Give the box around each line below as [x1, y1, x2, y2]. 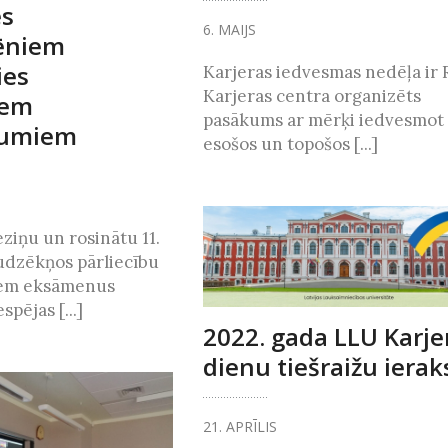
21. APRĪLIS [202, 417, 277, 437]
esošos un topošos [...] [202, 132, 378, 155]
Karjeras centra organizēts [202, 84, 421, 107]
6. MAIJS [202, 19, 256, 39]
